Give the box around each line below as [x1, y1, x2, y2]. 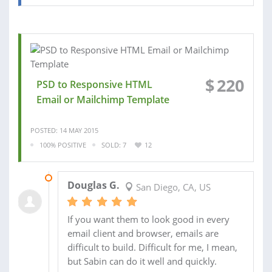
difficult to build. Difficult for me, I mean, [67, 241, 237, 254]
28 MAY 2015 [57, 173, 98, 183]
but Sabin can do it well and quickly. [67, 255, 217, 268]
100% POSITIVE [39, 140, 86, 149]
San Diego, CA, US [133, 181, 211, 194]
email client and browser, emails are [67, 227, 219, 240]
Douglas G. [67, 178, 120, 192]
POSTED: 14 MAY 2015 [30, 125, 98, 135]
